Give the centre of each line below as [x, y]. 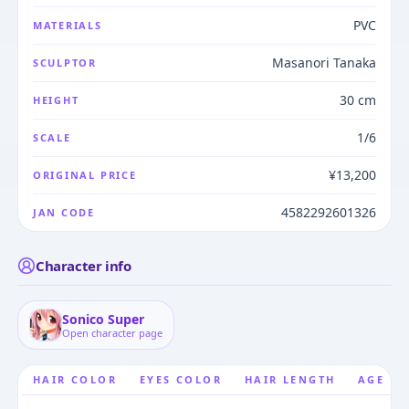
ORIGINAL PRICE [84, 174]
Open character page [112, 332]
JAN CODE [64, 212]
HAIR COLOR [75, 379]
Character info [83, 265]
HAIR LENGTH [290, 379]
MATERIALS [67, 25]
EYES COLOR [181, 379]
